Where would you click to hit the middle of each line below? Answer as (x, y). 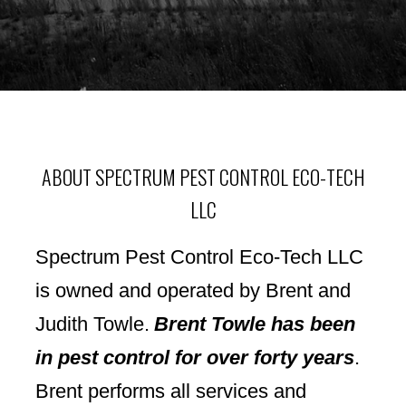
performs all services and (197, 391)
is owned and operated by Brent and (193, 290)
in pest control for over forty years (195, 357)
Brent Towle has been (255, 324)
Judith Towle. (92, 324)
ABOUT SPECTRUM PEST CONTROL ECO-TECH (203, 176)
